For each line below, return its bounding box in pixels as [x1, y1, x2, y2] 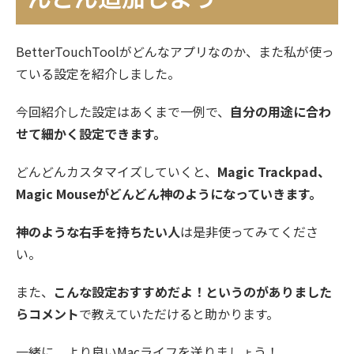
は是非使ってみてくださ [180, 222, 318, 242]
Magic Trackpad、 [217, 162, 330, 182]
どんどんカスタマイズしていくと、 [16, 162, 217, 182]
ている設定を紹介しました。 [16, 64, 180, 84]
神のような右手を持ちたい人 [16, 222, 180, 242]
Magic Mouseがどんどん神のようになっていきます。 [16, 184, 322, 204]
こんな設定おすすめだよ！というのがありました [54, 282, 332, 302]
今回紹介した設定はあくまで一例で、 [16, 102, 230, 122]
